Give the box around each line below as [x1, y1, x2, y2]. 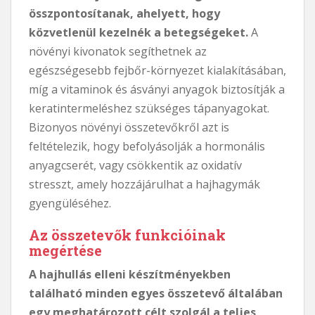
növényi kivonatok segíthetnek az [29, 43, 207, 59]
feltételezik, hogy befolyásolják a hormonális [29, 138, 265, 154]
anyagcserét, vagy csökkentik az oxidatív [29, 157, 242, 173]
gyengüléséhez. [29, 195, 111, 211]
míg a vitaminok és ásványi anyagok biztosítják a [29, 81, 285, 97]
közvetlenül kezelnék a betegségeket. [29, 24, 248, 40]
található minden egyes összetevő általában [29, 285, 283, 301]
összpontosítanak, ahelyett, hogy [29, 5, 220, 21]
